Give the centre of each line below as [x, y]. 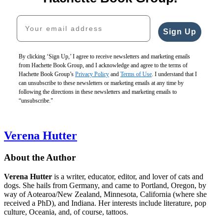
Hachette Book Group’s [47, 74]
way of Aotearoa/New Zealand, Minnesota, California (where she [105, 194]
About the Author [40, 158]
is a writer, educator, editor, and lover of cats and [128, 176]
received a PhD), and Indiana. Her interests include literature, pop [105, 203]
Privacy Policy [92, 74]
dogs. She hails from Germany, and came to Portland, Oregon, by [105, 185]
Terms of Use [136, 74]
